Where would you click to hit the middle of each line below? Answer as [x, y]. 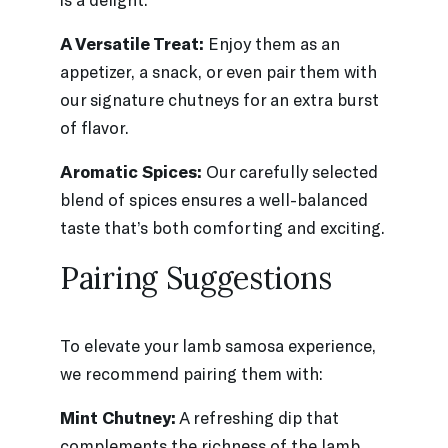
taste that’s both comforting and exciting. [222, 226]
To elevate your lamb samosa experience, [218, 344]
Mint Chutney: [118, 416]
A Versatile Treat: [132, 42]
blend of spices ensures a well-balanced [214, 198]
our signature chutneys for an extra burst [219, 98]
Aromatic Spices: [131, 170]
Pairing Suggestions [196, 277]
